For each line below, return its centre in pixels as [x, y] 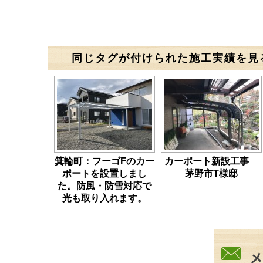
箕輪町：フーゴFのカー [104, 161]
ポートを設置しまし [104, 173]
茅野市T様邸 [211, 173]
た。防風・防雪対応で [104, 186]
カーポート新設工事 [211, 161]
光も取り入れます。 [104, 198]
